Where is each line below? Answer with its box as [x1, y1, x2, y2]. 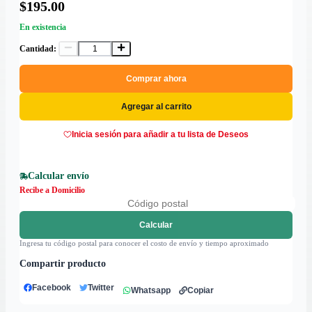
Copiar [187, 286, 214, 296]
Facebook [32, 283, 71, 293]
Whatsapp [131, 286, 171, 296]
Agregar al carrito [120, 102, 192, 112]
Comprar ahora [125, 74, 187, 84]
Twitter [88, 283, 114, 293]
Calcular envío [28, 171, 89, 182]
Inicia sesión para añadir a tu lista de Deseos [72, 130, 249, 140]
